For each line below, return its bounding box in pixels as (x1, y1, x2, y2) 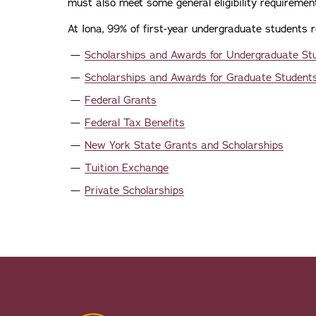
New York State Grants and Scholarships (85, 138, 284, 152)
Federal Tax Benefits (85, 116, 185, 130)
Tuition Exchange (85, 161, 169, 175)
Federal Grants (85, 93, 157, 107)
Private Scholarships (85, 183, 184, 197)
